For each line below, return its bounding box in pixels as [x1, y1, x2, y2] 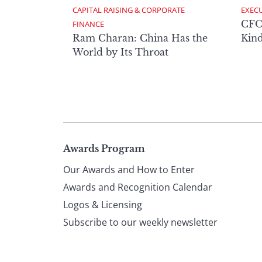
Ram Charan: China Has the [73, 32, 208, 44]
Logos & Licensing [63, 198, 142, 211]
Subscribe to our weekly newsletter [63, 215, 218, 229]
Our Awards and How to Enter [63, 163, 195, 176]
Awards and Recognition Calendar [63, 180, 212, 194]
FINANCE [73, 18, 104, 29]
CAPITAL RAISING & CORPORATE [73, 4, 187, 15]
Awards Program [63, 142, 145, 154]
